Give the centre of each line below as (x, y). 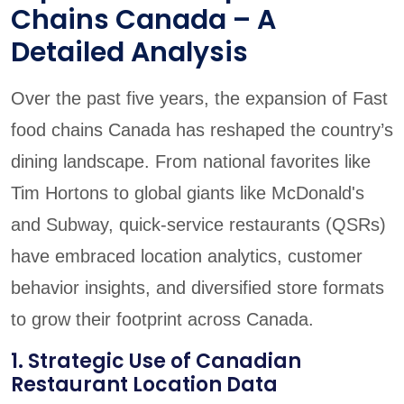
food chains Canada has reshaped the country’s (202, 129)
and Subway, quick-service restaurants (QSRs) (198, 224)
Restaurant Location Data (144, 384)
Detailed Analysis (129, 52)
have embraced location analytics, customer (187, 256)
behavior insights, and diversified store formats (197, 287)
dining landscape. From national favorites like (191, 161)
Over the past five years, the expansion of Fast (199, 98)
